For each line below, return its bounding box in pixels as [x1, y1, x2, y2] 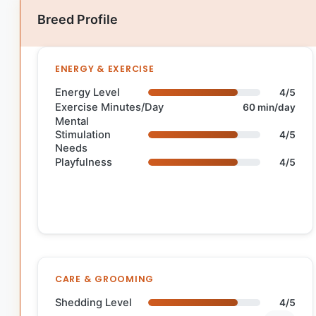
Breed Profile [37, 11, 118, 27]
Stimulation [55, 128, 111, 141]
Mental [55, 114, 89, 128]
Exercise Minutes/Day [55, 100, 164, 114]
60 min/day [243, 101, 296, 113]
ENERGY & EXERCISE [55, 62, 154, 75]
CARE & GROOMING [55, 272, 154, 285]
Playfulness [55, 155, 112, 169]
